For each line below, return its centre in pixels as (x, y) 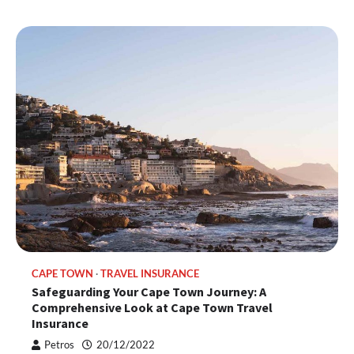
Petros (59, 345)
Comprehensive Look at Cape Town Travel (152, 307)
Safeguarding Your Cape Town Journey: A (149, 291)
